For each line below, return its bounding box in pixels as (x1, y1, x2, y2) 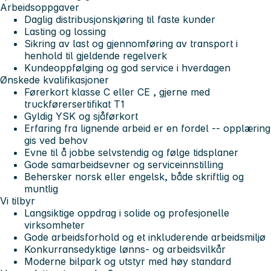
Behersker (24, 170, 75, 183)
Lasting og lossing (24, 25, 106, 38)
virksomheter (24, 218, 85, 231)
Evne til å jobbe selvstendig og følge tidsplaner (24, 146, 238, 158)
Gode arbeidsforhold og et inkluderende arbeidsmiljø (24, 230, 266, 243)
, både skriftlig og (165, 170, 244, 183)
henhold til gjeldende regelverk (24, 49, 167, 62)
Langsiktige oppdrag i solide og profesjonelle (24, 206, 229, 219)
